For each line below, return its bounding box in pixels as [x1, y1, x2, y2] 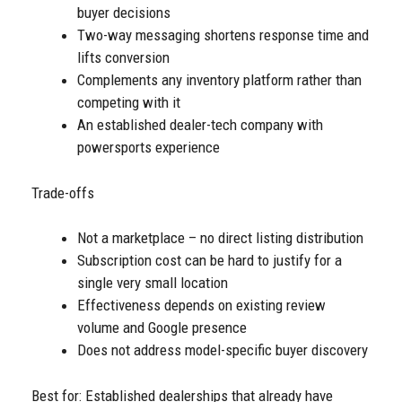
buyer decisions [77, 4, 170, 22]
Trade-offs [31, 183, 94, 202]
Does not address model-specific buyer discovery [77, 341, 368, 360]
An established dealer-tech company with [77, 116, 323, 135]
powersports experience [77, 138, 220, 157]
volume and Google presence [77, 319, 247, 337]
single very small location [77, 274, 228, 293]
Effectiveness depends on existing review [77, 296, 326, 315]
